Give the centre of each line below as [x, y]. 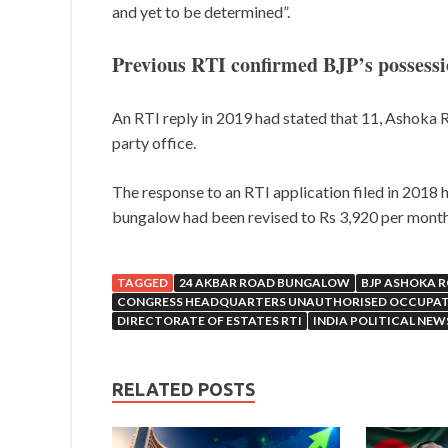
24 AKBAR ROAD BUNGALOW [264, 283]
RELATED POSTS [183, 389]
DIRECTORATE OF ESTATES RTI [209, 321]
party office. [154, 143]
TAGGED [142, 283]
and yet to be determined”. [201, 12]
